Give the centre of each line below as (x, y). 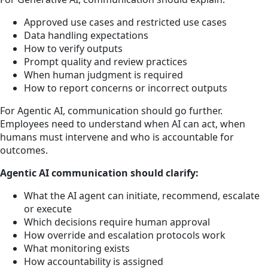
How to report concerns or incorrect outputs (126, 88)
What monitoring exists (77, 249)
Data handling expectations (86, 36)
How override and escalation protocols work (125, 235)
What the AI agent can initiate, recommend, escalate (142, 196)
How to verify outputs (73, 49)
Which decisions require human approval (117, 222)
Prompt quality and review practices (106, 62)
